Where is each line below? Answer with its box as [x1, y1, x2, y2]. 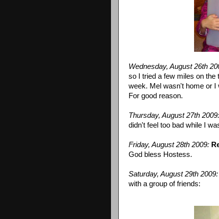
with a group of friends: [129, 179, 200, 188]
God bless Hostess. [129, 150, 192, 158]
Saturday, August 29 [129, 170, 193, 178]
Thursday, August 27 [129, 111, 194, 119]
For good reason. [129, 91, 183, 100]
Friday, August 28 [129, 140, 184, 149]
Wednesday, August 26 [129, 62, 202, 70]
